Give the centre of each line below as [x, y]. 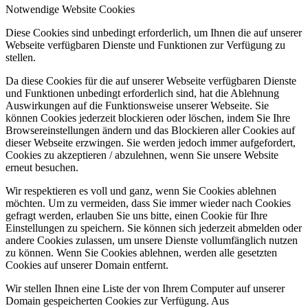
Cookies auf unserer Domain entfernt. [87, 265]
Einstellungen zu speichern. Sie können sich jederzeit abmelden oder [154, 228]
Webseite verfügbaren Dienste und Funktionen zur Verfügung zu [145, 45]
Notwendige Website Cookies [70, 9]
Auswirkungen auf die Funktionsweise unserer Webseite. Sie [137, 105]
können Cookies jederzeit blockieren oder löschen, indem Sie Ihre [148, 118]
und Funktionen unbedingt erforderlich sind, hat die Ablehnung [142, 93]
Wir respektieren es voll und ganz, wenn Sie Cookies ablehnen [141, 190]
